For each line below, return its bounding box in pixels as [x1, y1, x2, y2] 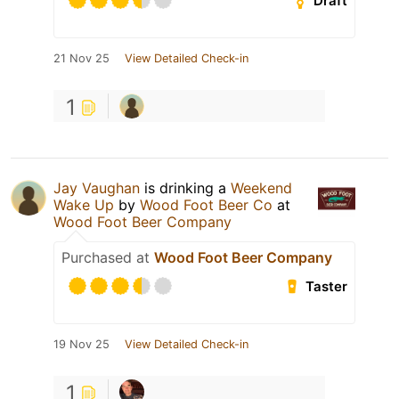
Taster [305, 278, 348, 296]
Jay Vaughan [53, 179, 140, 198]
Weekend [231, 179, 292, 198]
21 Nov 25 [53, 52, 110, 66]
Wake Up [53, 196, 114, 215]
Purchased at [61, 248, 154, 267]
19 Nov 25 [53, 338, 110, 352]
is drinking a [140, 179, 231, 198]
